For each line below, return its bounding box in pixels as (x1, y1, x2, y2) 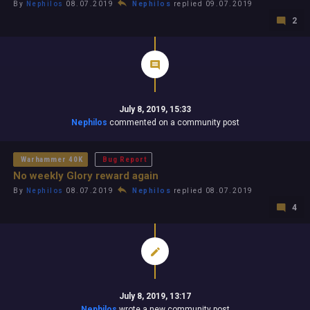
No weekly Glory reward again (13, 170, 158, 182)
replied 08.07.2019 (171, 187, 253, 194)
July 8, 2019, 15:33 (119, 104, 191, 114)
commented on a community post (107, 118, 239, 127)
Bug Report (102, 155, 147, 164)
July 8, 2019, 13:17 (119, 291, 191, 301)
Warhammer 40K (21, 155, 84, 164)
